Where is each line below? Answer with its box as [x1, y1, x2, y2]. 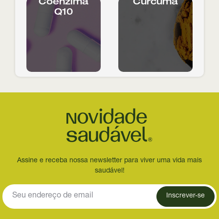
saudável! [94, 167, 125, 175]
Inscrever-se [166, 193, 205, 200]
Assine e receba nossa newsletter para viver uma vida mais [17, 157, 202, 164]
